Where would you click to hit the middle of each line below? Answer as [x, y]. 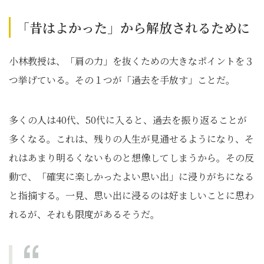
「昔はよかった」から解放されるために [133, 27]
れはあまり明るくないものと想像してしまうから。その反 [131, 158]
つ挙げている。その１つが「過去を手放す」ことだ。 [122, 80]
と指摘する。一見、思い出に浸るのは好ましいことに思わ [131, 195]
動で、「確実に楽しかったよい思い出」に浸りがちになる [131, 176]
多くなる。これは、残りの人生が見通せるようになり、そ [131, 139]
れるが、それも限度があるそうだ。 [84, 214]
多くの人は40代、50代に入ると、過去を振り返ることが [128, 120]
